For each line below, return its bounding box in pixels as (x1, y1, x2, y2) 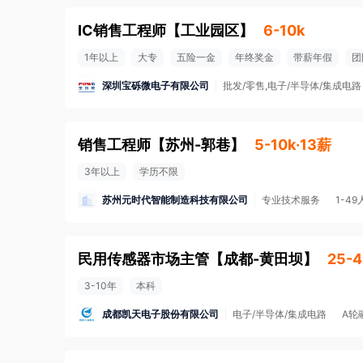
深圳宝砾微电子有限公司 (102, 79, 209, 92)
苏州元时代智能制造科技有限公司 (102, 193, 248, 206)
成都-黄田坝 (224, 250, 303, 267)
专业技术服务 (262, 194, 320, 206)
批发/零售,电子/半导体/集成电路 (223, 79, 361, 92)
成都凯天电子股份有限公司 (102, 307, 219, 320)
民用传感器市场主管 (78, 250, 209, 267)
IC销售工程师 (78, 22, 166, 39)
